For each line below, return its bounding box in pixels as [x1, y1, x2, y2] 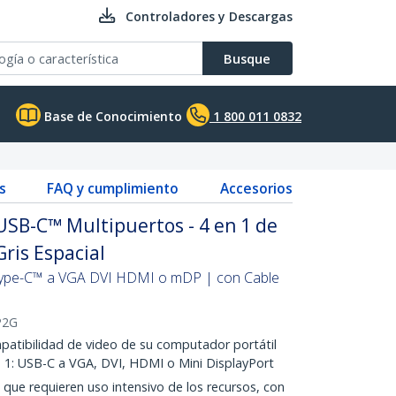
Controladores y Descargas [126, 8, 293, 25]
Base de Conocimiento [41, 108, 182, 125]
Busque [224, 49, 270, 67]
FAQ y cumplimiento [47, 179, 179, 198]
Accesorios [219, 179, 293, 198]
